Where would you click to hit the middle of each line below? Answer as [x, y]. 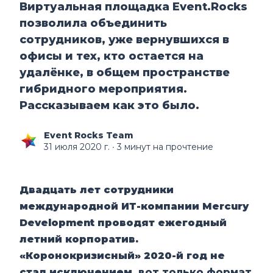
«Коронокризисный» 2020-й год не [122, 255]
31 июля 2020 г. [77, 147]
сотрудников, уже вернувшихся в [125, 39]
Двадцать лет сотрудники [97, 190]
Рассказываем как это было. [110, 105]
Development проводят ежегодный [123, 222]
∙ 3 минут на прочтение [162, 147]
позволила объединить [94, 23]
